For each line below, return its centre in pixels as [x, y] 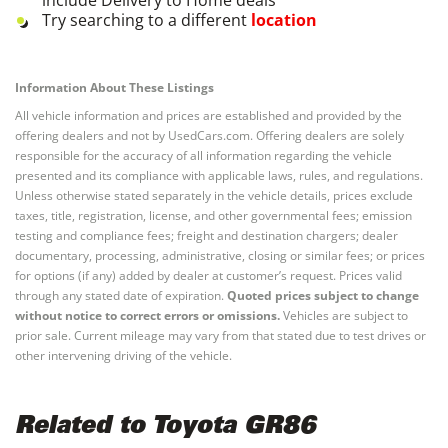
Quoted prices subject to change [323, 295]
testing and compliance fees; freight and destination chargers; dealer [206, 235]
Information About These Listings [114, 87]
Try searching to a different [144, 19]
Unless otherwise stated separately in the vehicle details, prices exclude [214, 195]
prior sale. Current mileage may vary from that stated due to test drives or [220, 335]
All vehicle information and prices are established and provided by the [208, 115]
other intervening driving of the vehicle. [123, 355]
